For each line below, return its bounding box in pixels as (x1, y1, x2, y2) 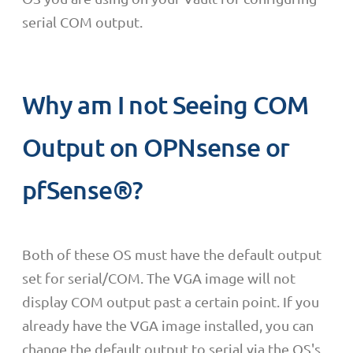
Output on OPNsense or (22, 131, 290, 162)
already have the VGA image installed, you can (22, 316, 314, 333)
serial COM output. (22, 13, 143, 31)
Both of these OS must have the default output (22, 245, 321, 262)
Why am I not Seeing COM (22, 88, 309, 120)
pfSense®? (22, 173, 143, 205)
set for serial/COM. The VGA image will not (22, 269, 295, 286)
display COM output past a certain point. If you (22, 292, 319, 310)
